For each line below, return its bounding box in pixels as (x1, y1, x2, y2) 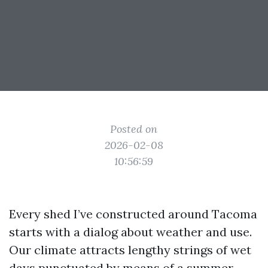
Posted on (110, 122, 158, 136)
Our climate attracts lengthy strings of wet (9, 242, 251, 257)
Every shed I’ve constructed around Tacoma (9, 206, 257, 221)
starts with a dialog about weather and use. (9, 224, 252, 239)
